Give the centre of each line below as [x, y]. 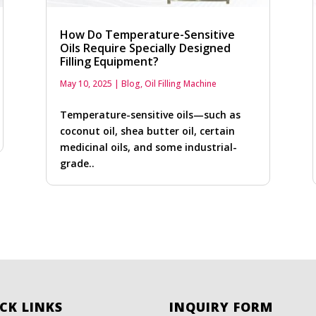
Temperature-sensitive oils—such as [150, 115]
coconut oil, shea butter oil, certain [147, 131]
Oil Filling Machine [180, 84]
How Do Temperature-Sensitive [147, 35]
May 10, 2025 [86, 84]
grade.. [77, 164]
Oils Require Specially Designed [145, 48]
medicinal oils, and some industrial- [148, 147]
